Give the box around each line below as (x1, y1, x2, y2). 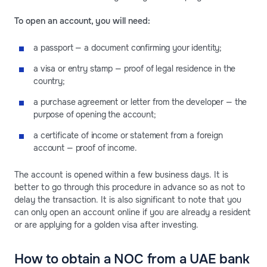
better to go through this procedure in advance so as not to (14, 181, 245, 193)
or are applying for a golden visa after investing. (14, 219, 198, 230)
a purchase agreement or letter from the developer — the (33, 96, 247, 107)
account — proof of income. (33, 142, 137, 153)
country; (33, 75, 65, 86)
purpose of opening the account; (33, 108, 156, 120)
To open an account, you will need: (14, 15, 150, 26)
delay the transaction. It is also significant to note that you (14, 194, 241, 205)
